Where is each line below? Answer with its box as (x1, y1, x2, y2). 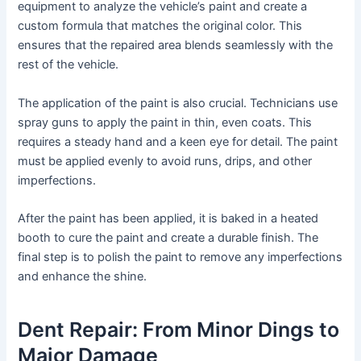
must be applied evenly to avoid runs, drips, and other (18, 153, 313, 168)
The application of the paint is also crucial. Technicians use (18, 95, 338, 110)
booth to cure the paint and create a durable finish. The (18, 230, 319, 246)
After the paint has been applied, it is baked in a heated (18, 211, 319, 226)
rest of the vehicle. (18, 57, 119, 73)
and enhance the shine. (18, 269, 147, 284)
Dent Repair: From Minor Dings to (18, 317, 340, 342)
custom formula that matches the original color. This (18, 19, 303, 34)
